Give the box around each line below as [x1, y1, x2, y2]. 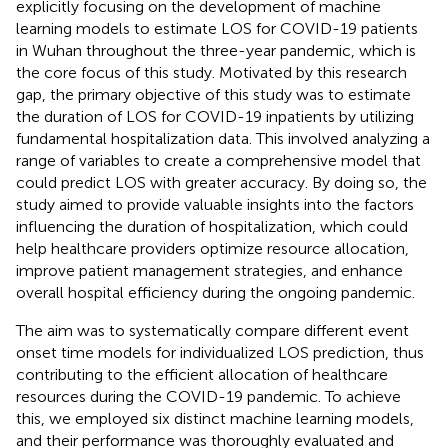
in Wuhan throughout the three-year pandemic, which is [16, 40, 416, 60]
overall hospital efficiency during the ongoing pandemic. [16, 282, 415, 302]
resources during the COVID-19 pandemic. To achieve [16, 386, 401, 406]
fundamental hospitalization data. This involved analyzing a [16, 128, 430, 148]
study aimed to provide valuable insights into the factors [16, 194, 414, 214]
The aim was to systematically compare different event [16, 320, 409, 340]
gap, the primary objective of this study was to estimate [16, 84, 411, 104]
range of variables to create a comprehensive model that [16, 150, 421, 170]
